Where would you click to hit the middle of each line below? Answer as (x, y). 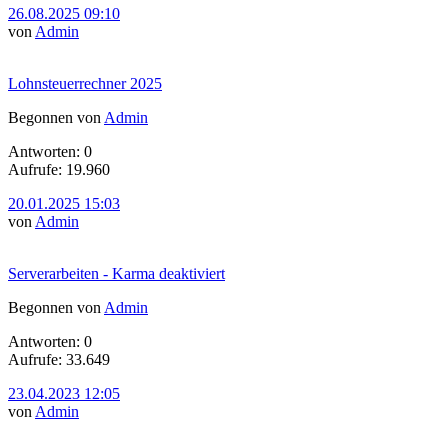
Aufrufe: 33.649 (59, 359)
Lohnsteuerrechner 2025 (85, 83)
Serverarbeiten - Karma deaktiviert (116, 273)
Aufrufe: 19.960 (59, 169)
